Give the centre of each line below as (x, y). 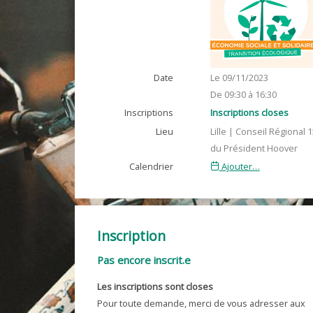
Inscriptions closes (249, 112)
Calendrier (151, 166)
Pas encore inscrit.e (144, 260)
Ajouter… (239, 166)
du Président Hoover (254, 148)
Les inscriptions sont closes (155, 286)
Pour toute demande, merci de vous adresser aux (201, 303)
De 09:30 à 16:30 (243, 94)
